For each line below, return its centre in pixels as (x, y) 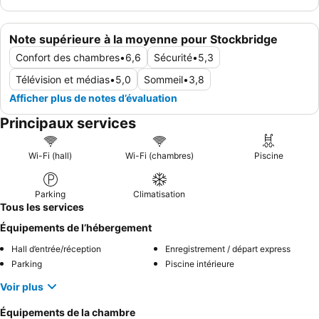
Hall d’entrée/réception (56, 249)
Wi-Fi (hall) (51, 156)
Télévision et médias (63, 80)
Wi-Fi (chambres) (159, 156)
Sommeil (163, 80)
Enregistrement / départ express (228, 249)
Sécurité (173, 58)
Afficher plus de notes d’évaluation (93, 98)
